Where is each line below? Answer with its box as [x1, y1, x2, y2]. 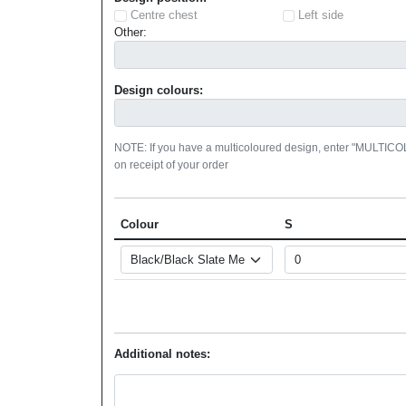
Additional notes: [114, 346, 211, 361]
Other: [114, 25, 148, 40]
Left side [297, 8, 343, 23]
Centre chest [130, 8, 198, 23]
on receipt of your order [114, 158, 229, 170]
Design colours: [114, 82, 204, 97]
